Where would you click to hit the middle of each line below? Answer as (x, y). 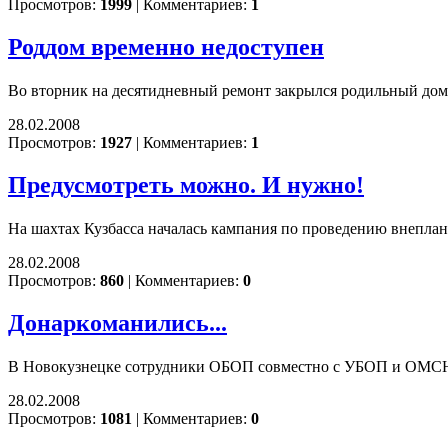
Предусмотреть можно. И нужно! (186, 184)
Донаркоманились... (117, 322)
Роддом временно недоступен (166, 47)
